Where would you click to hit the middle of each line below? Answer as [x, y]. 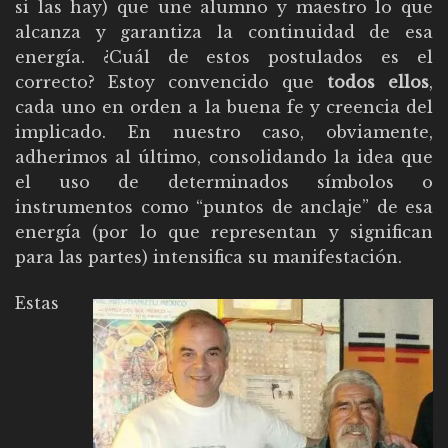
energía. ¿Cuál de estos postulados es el [224, 56]
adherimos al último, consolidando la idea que [224, 156]
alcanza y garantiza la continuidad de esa [224, 31]
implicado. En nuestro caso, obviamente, [224, 131]
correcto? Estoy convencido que [171, 81]
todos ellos [378, 81]
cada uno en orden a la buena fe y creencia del [224, 106]
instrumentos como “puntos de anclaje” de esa [224, 206]
